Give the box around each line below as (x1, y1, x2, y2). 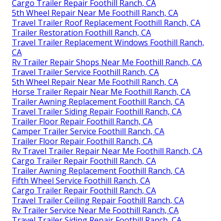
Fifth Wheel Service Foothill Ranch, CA (12, 175, 150, 186)
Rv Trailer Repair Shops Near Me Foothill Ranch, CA (12, 57, 202, 68)
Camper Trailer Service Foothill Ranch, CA (12, 126, 164, 137)
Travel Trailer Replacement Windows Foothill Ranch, (12, 37, 204, 48)
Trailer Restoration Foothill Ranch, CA (12, 27, 151, 38)
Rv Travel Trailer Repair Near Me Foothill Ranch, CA (12, 146, 202, 157)
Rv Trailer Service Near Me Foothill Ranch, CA (12, 205, 179, 216)
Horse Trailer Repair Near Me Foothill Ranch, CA (12, 86, 190, 98)
